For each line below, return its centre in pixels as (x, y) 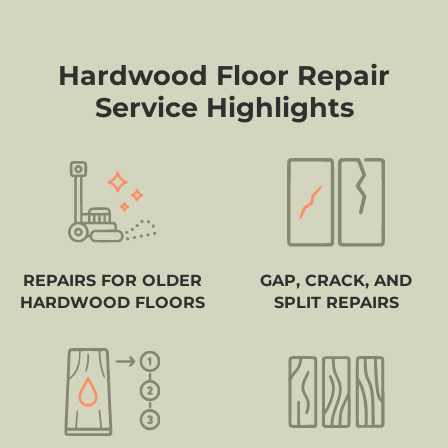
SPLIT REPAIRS (336, 302)
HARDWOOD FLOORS (112, 302)
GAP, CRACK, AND (336, 280)
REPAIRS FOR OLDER (112, 280)
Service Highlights (224, 107)
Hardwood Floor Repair (224, 75)
